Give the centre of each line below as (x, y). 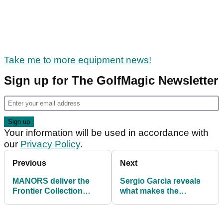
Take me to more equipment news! (78, 60)
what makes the (149, 191)
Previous (29, 163)
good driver (142, 211)
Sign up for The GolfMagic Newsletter (111, 80)
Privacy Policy (50, 144)
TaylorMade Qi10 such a (165, 201)
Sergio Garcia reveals (160, 181)
